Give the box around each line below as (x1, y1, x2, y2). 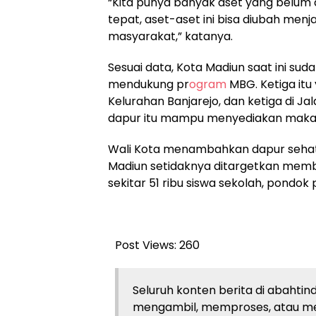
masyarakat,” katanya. (108, 28, 233, 44)
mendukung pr (108, 76, 189, 92)
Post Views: (115, 237, 176, 253)
